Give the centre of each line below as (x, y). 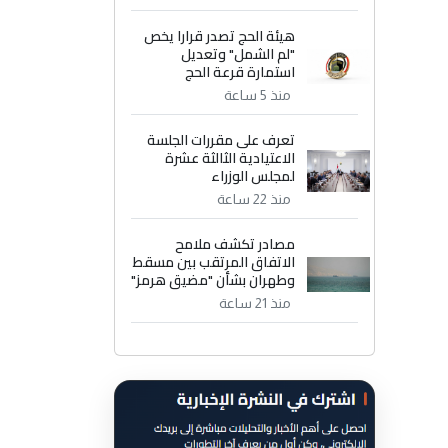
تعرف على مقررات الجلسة (221, 140)
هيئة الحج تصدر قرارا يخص (220, 36)
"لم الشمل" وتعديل (238, 54)
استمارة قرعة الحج (240, 72)
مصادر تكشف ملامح (235, 244)
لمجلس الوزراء (253, 176)
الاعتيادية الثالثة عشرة (230, 158)
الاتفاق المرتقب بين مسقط (214, 262)
